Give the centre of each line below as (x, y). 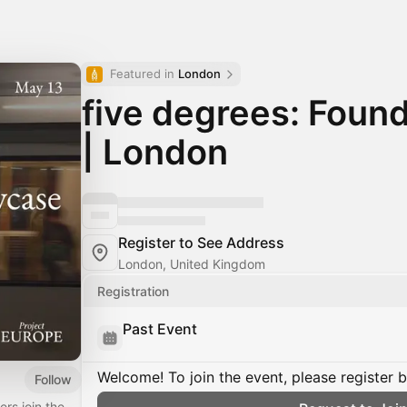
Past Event (160, 329)
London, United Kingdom (192, 264)
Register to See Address (201, 243)
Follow (53, 379)
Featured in (144, 74)
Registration (133, 291)
